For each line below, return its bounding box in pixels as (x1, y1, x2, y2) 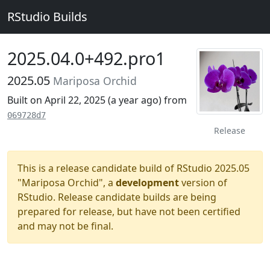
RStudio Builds (7, 8, 87, 25)
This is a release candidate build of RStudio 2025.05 (17, 162, 250, 175)
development (116, 176, 179, 189)
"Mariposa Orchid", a (17, 176, 116, 189)
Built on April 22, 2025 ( (7, 93, 111, 107)
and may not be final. (17, 219, 113, 233)
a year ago (111, 93, 159, 107)
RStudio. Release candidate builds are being (17, 190, 216, 204)
